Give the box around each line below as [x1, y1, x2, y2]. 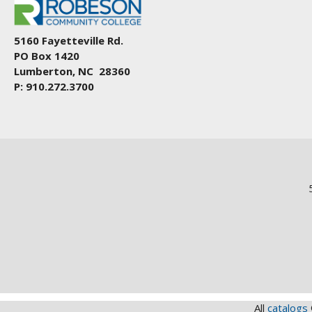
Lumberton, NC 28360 [14, 63, 130, 78]
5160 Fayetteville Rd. [14, 33, 123, 47]
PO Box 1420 [14, 48, 79, 63]
